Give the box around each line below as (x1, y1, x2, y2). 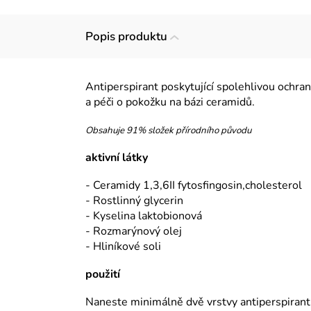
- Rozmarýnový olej (85, 224, 182, 239)
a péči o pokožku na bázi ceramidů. (85, 94, 255, 110)
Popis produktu (85, 28, 167, 45)
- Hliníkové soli (85, 239, 161, 255)
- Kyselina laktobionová (85, 208, 202, 224)
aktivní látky (85, 150, 148, 166)
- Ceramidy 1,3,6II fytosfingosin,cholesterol (85, 178, 302, 194)
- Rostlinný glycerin (85, 193, 183, 209)
